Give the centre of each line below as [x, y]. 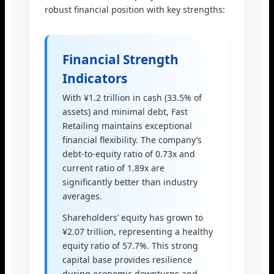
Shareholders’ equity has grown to [133, 218]
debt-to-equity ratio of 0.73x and [129, 154]
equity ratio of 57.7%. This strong [130, 246]
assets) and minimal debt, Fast [125, 112]
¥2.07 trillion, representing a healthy [138, 232]
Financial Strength [120, 60]
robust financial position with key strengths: [135, 10]
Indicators [95, 79]
